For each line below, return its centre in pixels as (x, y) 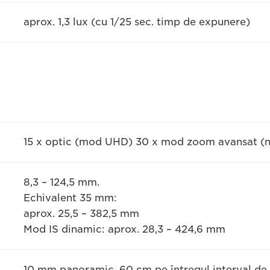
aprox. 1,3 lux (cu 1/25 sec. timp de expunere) (137, 22)
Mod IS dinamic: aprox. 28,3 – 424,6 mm (124, 229)
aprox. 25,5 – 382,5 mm (81, 214)
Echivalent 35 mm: (70, 198)
